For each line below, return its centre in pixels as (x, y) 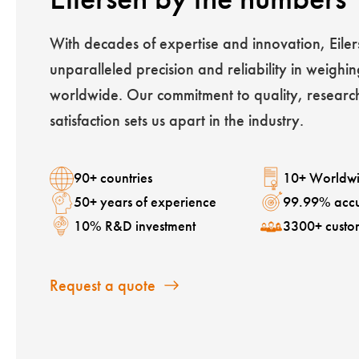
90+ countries (113, 178)
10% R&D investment (135, 226)
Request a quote (103, 285)
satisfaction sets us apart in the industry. (177, 120)
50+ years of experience (145, 202)
